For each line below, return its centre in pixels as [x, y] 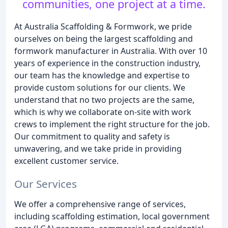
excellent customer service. [66, 161]
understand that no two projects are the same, [104, 100]
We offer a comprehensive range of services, [100, 204]
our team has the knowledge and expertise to [102, 75]
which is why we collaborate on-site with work [103, 112]
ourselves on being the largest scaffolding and [104, 39]
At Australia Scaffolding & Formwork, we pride [103, 26]
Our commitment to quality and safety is [92, 136]
